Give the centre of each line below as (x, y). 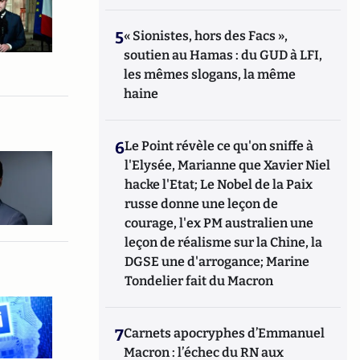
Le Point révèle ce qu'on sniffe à (219, 146)
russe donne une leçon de (202, 204)
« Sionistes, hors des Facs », (206, 36)
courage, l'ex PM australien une (219, 223)
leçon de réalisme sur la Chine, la (224, 242)
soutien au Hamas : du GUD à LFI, (223, 55)
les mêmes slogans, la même (210, 74)
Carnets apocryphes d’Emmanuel (225, 333)
